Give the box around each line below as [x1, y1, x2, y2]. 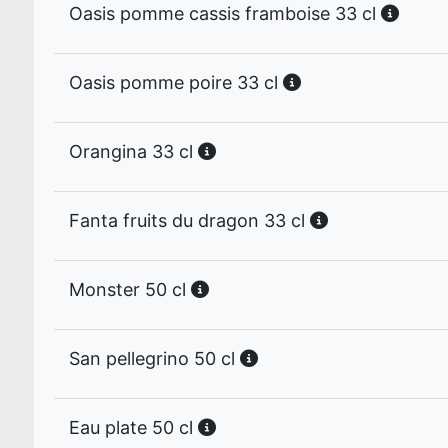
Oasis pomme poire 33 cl [69, 72, 283, 93]
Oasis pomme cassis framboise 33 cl [69, 3, 381, 24]
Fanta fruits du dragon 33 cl [69, 210, 310, 231]
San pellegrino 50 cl [69, 348, 240, 369]
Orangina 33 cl [69, 141, 198, 162]
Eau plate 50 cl [69, 417, 198, 438]
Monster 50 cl [69, 279, 191, 300]
